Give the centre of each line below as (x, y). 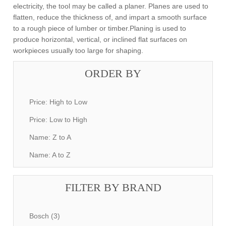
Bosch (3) (45, 216)
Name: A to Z (50, 155)
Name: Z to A (50, 137)
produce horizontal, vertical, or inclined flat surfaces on (100, 39)
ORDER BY (113, 73)
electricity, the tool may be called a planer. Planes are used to (111, 6)
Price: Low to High (59, 120)
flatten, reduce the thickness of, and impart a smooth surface (110, 17)
